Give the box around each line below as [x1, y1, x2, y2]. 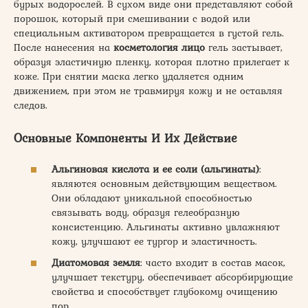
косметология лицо [113, 40, 205, 55]
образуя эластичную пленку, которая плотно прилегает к [14, 54, 289, 69]
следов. [14, 98, 47, 113]
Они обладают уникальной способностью [52, 190, 252, 206]
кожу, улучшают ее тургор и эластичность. [52, 233, 257, 249]
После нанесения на [14, 40, 113, 55]
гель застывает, [205, 40, 283, 55]
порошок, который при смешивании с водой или [14, 11, 250, 26]
